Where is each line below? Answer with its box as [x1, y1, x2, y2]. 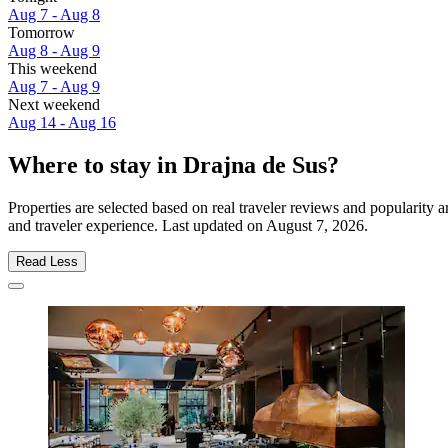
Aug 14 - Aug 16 [8, 114, 116, 132]
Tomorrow [8, 24, 75, 42]
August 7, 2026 [266, 216, 364, 234]
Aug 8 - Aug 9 [8, 42, 100, 60]
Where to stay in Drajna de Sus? [8, 152, 339, 179]
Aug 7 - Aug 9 [8, 78, 100, 96]
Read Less [16, 253, 78, 269]
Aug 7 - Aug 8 [8, 6, 100, 24]
